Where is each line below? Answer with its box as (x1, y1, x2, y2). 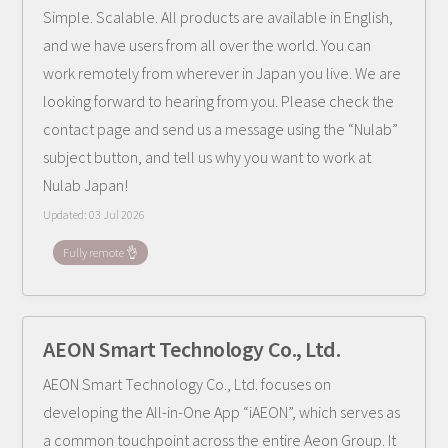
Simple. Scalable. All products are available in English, (43, 7, 394, 27)
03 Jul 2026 (89, 207, 146, 222)
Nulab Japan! (43, 175, 129, 195)
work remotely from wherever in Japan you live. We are (43, 63, 402, 83)
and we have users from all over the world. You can (43, 35, 372, 55)
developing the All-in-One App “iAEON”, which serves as (43, 402, 401, 422)
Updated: (43, 207, 90, 222)
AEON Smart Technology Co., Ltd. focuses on (43, 374, 332, 394)
